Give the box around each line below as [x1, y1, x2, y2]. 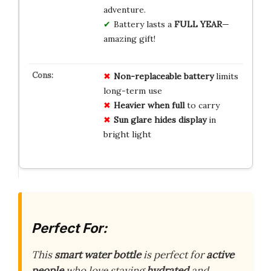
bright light [103, 129, 151, 140]
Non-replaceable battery [113, 71, 214, 82]
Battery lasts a [113, 19, 174, 30]
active [206, 247, 234, 261]
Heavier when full [113, 100, 184, 111]
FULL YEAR [174, 19, 222, 30]
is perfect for [141, 247, 206, 261]
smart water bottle [54, 247, 141, 261]
